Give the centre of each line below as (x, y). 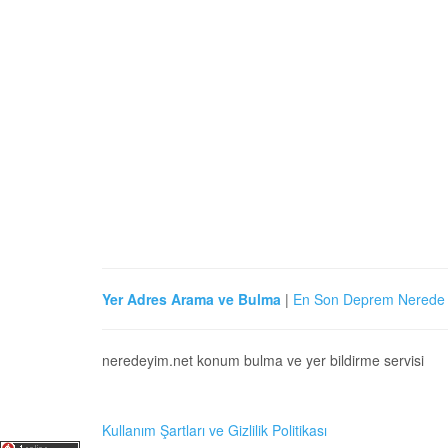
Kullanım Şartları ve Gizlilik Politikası (214, 430)
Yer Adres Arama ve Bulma (191, 299)
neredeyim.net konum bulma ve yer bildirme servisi (263, 360)
